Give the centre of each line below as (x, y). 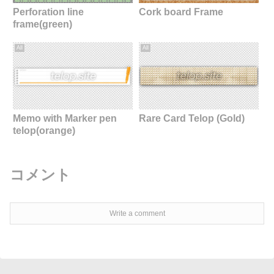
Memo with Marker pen (65, 118)
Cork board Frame (181, 12)
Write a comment (137, 214)
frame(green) (43, 24)
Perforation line (48, 12)
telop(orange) (44, 130)
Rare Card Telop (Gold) (191, 118)
